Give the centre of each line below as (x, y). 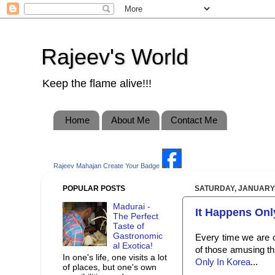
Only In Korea (223, 262)
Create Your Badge (131, 165)
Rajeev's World (115, 57)
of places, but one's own (110, 267)
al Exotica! (133, 246)
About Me (130, 120)
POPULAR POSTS (94, 188)
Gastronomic (138, 236)
